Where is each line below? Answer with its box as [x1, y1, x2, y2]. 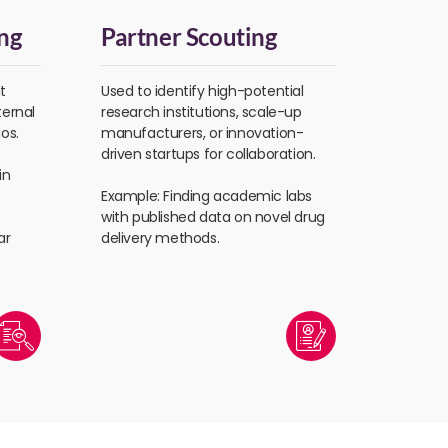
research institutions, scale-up [101, 102, 302, 123]
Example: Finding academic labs [101, 186, 313, 207]
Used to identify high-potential [101, 81, 304, 102]
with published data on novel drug [101, 207, 325, 228]
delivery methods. [101, 228, 220, 249]
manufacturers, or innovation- [101, 123, 304, 144]
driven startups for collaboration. [101, 144, 316, 165]
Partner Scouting [101, 22, 277, 52]
